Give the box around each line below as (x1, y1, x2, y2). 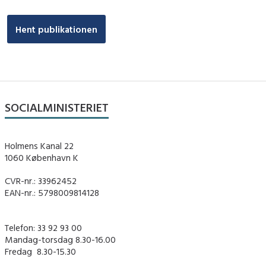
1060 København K (5, 151, 78, 163)
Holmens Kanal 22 (5, 140, 74, 151)
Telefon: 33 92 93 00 (5, 222, 82, 234)
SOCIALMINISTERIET (5, 100, 109, 115)
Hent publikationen (15, 23, 97, 35)
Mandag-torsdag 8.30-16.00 (5, 234, 116, 246)
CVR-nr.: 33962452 (5, 175, 77, 187)
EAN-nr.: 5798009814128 (5, 187, 99, 199)
